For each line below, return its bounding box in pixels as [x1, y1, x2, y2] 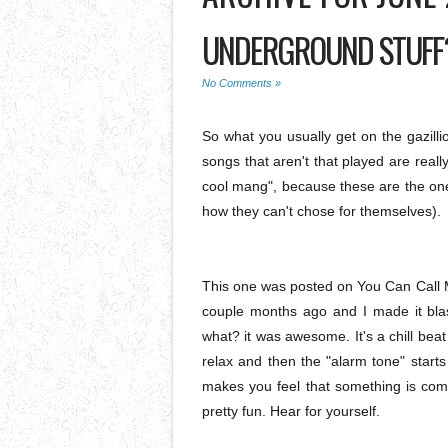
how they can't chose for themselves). [202, 203, 441, 219]
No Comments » [202, 77, 281, 89]
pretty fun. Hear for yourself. [202, 403, 380, 419]
